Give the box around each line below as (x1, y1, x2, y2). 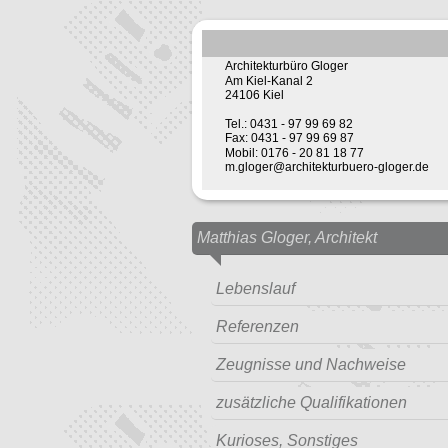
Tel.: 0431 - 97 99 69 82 (224, 116, 353, 131)
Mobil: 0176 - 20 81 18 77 (224, 145, 364, 160)
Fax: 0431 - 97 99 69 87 (224, 131, 354, 146)
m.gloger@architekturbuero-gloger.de (224, 159, 429, 174)
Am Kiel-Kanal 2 (224, 73, 313, 88)
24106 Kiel (224, 87, 284, 102)
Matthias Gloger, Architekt (197, 228, 377, 246)
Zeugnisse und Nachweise (216, 355, 407, 373)
